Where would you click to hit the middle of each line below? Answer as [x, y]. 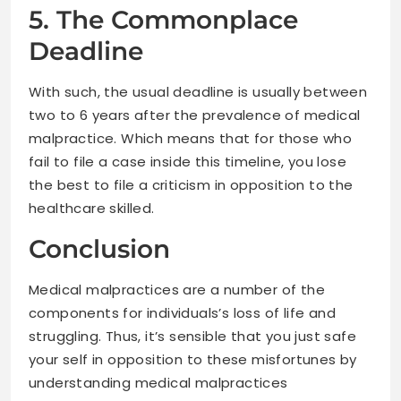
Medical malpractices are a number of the [177, 290]
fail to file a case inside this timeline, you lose [188, 162]
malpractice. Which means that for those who [191, 139]
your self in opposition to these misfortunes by [193, 360]
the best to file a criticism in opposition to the [191, 185]
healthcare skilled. [92, 209]
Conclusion [99, 249]
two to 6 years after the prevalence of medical [195, 115]
